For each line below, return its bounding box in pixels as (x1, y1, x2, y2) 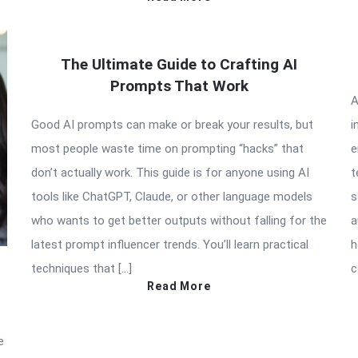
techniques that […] (31, 261, 132, 276)
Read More (147, 280, 211, 293)
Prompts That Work (109, 77, 249, 96)
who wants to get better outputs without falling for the (31, 213, 327, 229)
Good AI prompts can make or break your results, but (31, 117, 313, 133)
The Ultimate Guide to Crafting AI (61, 55, 297, 74)
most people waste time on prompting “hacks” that (31, 141, 304, 157)
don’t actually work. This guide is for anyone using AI (31, 165, 309, 181)
